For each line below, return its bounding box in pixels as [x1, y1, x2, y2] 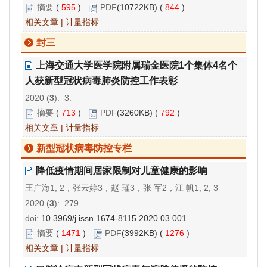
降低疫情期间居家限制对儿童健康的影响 [36, 166, 207, 176]
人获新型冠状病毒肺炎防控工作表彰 [25, 76, 178, 86]
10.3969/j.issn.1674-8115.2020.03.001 [41, 213, 187, 223]
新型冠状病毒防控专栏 [36, 143, 132, 154]
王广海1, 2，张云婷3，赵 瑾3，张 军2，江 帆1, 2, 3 [25, 183, 218, 193]
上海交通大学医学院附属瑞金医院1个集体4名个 [36, 60, 237, 71]
